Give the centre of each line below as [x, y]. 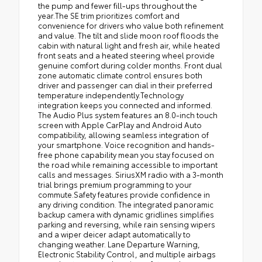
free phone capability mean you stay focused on [126, 154]
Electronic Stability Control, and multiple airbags [127, 254]
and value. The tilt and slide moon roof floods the [128, 35]
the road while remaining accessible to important [128, 164]
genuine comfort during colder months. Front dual [130, 65]
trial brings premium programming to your [115, 184]
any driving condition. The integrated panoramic [126, 204]
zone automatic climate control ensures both [120, 75]
